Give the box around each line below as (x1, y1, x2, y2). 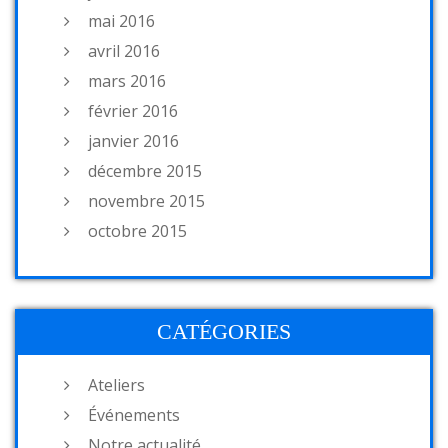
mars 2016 (88, 69, 166, 92)
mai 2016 (88, 9, 155, 32)
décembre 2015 (88, 159, 202, 182)
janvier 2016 (88, 129, 179, 152)
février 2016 (88, 99, 178, 122)
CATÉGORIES (157, 318, 291, 344)
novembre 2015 (88, 189, 205, 212)
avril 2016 (88, 39, 160, 62)
